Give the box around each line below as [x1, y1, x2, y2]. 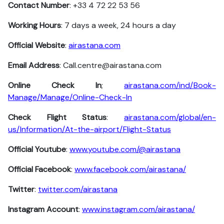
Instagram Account [8, 204, 78, 214]
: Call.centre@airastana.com [59, 60, 161, 70]
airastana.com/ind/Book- [124, 80, 216, 90]
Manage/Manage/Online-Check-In [8, 92, 132, 102]
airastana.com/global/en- [124, 112, 216, 122]
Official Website [8, 40, 65, 50]
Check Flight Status [8, 112, 107, 122]
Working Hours [8, 20, 61, 30]
